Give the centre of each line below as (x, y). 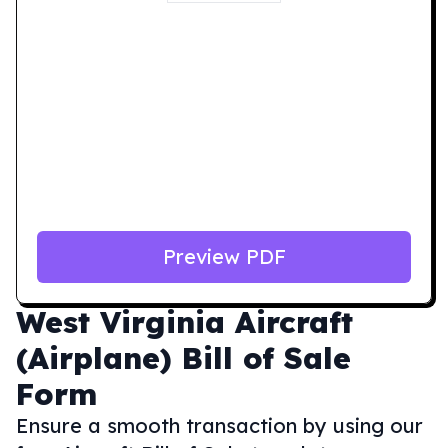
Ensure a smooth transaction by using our (219, 425)
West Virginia (120, 322)
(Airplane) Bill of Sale (183, 358)
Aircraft (294, 322)
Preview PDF (224, 256)
